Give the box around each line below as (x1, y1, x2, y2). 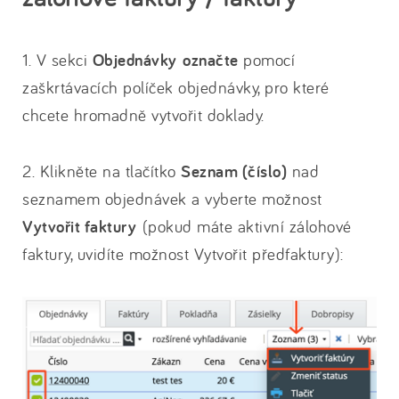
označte (183, 49, 239, 71)
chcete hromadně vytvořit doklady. (22, 104, 265, 126)
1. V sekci (22, 49, 93, 70)
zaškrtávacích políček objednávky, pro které (22, 77, 330, 98)
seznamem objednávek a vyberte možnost (22, 188, 322, 209)
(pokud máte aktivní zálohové (142, 216, 352, 237)
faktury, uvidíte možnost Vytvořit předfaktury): (22, 243, 344, 265)
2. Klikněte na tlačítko (22, 160, 181, 182)
